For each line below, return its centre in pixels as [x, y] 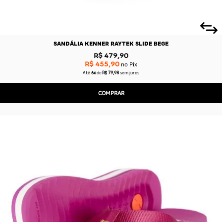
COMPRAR [111, 93]
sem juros [130, 73]
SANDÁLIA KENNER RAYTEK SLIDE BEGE [111, 44]
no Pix [128, 64]
